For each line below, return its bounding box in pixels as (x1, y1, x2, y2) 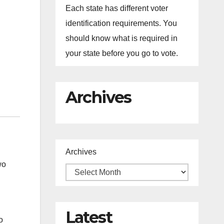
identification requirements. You (65, 19, 177, 27)
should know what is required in (65, 34, 177, 42)
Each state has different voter (65, 4, 168, 12)
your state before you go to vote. (65, 49, 178, 57)
